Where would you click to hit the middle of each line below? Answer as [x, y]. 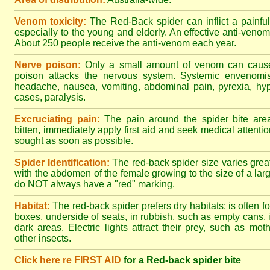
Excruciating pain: [57, 119]
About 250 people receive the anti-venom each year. [125, 43]
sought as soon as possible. [74, 141]
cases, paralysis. [50, 97]
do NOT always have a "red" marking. [95, 184]
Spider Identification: [62, 162]
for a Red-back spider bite [182, 260]
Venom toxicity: [50, 21]
